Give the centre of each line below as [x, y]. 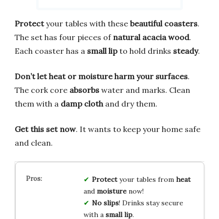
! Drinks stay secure [151, 203]
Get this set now [45, 129]
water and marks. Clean [145, 90]
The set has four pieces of [64, 37]
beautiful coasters [164, 23]
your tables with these [87, 23]
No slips [105, 203]
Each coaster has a [51, 51]
